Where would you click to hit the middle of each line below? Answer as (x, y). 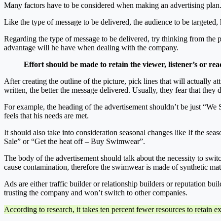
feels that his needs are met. (46, 116)
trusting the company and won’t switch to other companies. (96, 193)
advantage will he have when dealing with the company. (91, 48)
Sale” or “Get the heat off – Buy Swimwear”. (74, 142)
